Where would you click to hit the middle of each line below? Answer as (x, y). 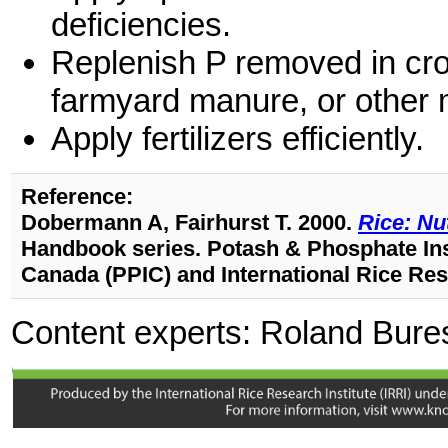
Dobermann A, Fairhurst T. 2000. (189, 223)
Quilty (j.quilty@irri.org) (177, 371)
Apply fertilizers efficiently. (237, 139)
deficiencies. (141, 25)
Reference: (77, 197)
